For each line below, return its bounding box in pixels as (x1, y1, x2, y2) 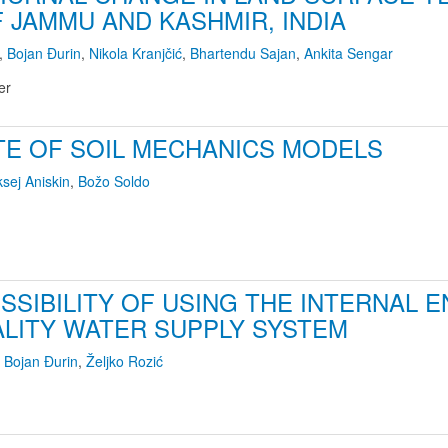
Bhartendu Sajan (190, 43, 296, 63)
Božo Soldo (78, 171, 150, 191)
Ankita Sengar (304, 43, 393, 63)
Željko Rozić (86, 351, 163, 371)
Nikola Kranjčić (89, 43, 182, 63)
